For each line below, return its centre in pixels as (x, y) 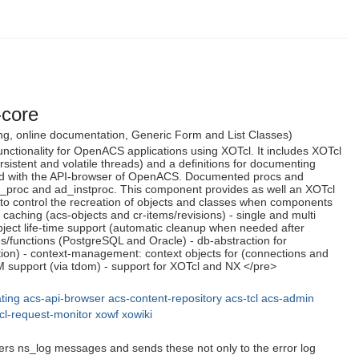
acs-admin (288, 298)
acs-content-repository (165, 298)
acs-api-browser (64, 298)
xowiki (137, 315)
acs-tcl (242, 298)
